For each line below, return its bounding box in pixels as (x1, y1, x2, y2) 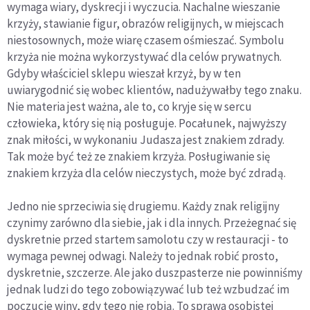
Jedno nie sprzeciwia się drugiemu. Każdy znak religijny (7, 199, 280, 215)
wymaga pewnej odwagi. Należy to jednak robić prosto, (7, 248, 278, 264)
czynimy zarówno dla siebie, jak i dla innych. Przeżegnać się (7, 215, 296, 231)
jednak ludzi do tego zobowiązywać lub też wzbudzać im (7, 282, 289, 298)
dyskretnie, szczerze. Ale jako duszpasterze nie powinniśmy (7, 265, 302, 281)
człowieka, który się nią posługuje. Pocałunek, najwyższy (7, 116, 286, 131)
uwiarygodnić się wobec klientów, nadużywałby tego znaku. (7, 82, 302, 98)
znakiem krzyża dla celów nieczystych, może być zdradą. (7, 165, 286, 181)
